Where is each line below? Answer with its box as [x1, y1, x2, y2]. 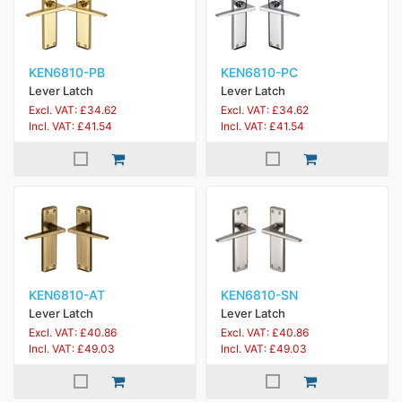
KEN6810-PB [29, 65, 105, 80]
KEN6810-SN [221, 287, 298, 302]
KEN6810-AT [29, 287, 105, 302]
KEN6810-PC [221, 65, 298, 80]
